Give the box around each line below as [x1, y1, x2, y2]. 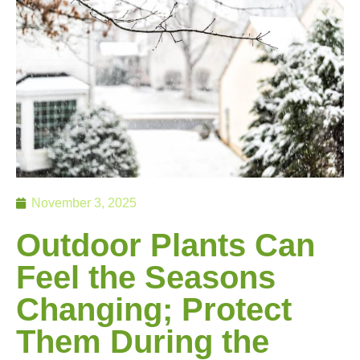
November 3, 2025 [31, 195, 137, 210]
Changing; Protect [16, 291, 292, 327]
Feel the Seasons [16, 259, 276, 295]
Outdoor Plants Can [16, 227, 315, 263]
